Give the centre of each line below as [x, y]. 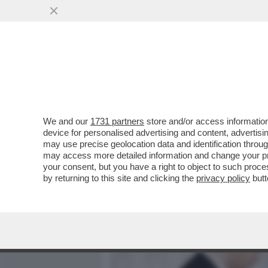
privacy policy [223, 178]
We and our [67, 121]
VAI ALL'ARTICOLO [169, 162]
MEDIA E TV [178, 76]
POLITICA [240, 76]
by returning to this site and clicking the [120, 178]
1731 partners [117, 121]
